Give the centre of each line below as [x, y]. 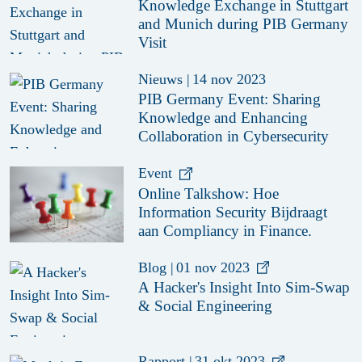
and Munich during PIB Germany [244, 23]
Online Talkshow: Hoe [209, 193]
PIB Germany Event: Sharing [230, 99]
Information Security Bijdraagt [233, 212]
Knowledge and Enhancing [223, 118]
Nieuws [161, 79]
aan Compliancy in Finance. [225, 230]
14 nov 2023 [229, 79]
